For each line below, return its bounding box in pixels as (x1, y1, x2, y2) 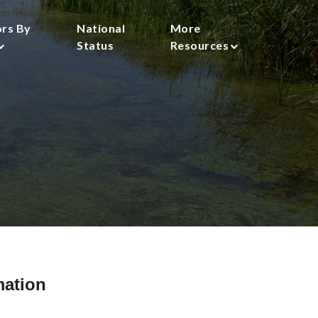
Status (77, 38, 114, 52)
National (77, 21, 126, 35)
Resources (170, 38, 229, 52)
